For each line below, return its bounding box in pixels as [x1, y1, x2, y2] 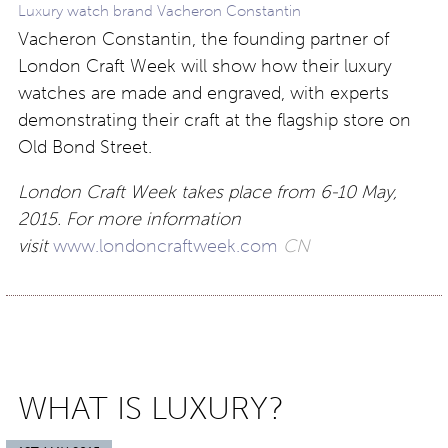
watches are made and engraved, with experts [18, 82, 389, 104]
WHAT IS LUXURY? [18, 389, 284, 427]
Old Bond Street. [18, 136, 152, 158]
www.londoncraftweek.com [53, 235, 278, 257]
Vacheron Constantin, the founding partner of [18, 28, 389, 50]
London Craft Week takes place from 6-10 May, [18, 181, 397, 203]
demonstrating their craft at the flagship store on [18, 109, 411, 131]
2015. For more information [18, 208, 241, 230]
